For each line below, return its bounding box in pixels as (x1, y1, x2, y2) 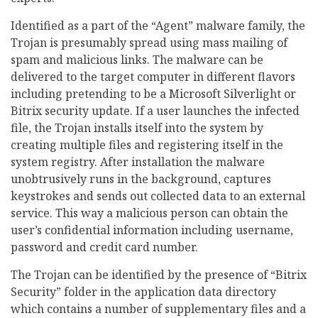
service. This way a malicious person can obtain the (11, 205, 288, 221)
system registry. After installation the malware (11, 154, 265, 170)
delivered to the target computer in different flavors (11, 69, 295, 85)
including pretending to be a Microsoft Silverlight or (11, 86, 296, 102)
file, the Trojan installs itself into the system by (11, 120, 263, 136)
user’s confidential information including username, (11, 222, 293, 238)
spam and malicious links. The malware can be (11, 52, 263, 68)
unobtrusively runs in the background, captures (11, 171, 271, 187)
